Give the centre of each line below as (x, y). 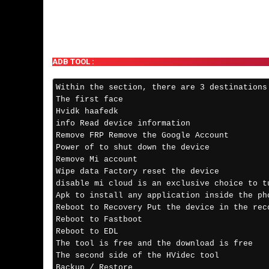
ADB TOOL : (73, 62)
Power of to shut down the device (135, 148)
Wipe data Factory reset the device (140, 172)
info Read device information (125, 124)
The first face (92, 100)
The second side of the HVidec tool (138, 256)
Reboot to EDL (89, 232)
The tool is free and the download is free (154, 244)
